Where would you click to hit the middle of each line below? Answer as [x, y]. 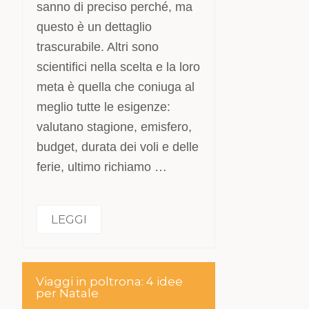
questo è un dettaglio [94, 27]
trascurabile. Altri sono [98, 47]
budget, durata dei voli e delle [118, 147]
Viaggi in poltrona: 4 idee [110, 281]
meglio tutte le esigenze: [104, 107]
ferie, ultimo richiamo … [102, 167]
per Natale [68, 293]
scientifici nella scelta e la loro [119, 67]
